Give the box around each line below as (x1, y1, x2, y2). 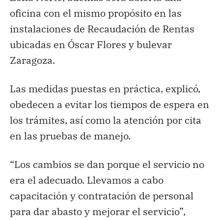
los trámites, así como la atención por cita (10, 113, 201, 127)
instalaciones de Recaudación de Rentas (10, 22, 194, 35)
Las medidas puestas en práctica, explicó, (10, 82, 200, 95)
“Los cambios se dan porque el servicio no (10, 157, 204, 171)
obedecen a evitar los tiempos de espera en (10, 97, 209, 111)
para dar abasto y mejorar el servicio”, (10, 204, 186, 218)
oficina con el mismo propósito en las (10, 6, 182, 20)
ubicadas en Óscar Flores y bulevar (10, 37, 172, 51)
